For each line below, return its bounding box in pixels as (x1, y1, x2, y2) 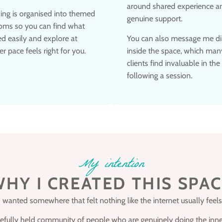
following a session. (127, 70, 192, 80)
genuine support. (127, 14, 182, 24)
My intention (78, 152, 144, 177)
